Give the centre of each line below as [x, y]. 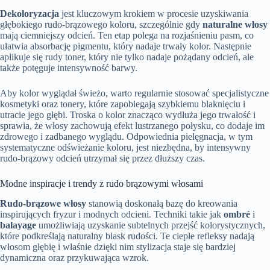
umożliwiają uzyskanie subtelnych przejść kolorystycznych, [151, 225]
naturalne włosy [235, 25]
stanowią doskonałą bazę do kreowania [162, 203]
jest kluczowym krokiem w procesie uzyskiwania [154, 14]
